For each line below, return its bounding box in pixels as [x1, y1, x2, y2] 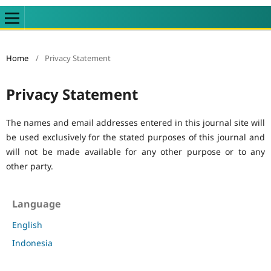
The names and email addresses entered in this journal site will [5, 116, 266, 128]
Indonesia [12, 237, 53, 249]
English [12, 218, 43, 230]
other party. [5, 160, 53, 172]
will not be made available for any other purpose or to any [5, 145, 266, 157]
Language [12, 197, 61, 211]
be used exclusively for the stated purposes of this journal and [5, 131, 266, 143]
